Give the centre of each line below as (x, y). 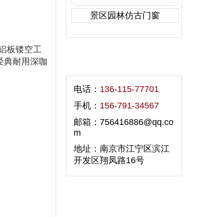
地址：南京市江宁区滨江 (122, 149)
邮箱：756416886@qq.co (124, 122)
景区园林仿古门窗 (125, 15)
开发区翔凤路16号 (109, 160)
